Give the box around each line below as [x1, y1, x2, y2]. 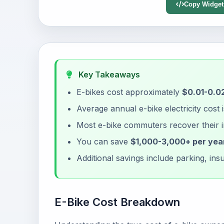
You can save [76, 136, 130, 146]
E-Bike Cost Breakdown [54, 195, 180, 208]
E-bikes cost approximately [76, 87, 182, 97]
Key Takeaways [76, 69, 140, 79]
